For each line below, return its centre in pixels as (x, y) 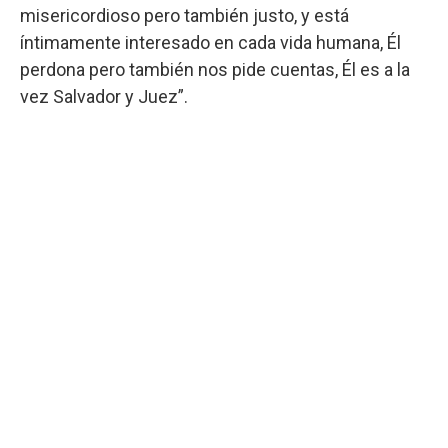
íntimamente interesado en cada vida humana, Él (210, 42)
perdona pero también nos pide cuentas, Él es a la (215, 69)
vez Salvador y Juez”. (104, 96)
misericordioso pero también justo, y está (184, 15)
